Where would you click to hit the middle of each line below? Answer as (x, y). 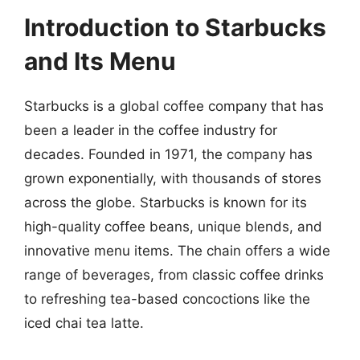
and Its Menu (100, 61)
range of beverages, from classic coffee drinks (174, 275)
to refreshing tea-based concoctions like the (167, 299)
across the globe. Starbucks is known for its (166, 202)
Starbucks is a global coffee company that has (174, 106)
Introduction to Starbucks (175, 27)
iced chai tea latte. (84, 323)
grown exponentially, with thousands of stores (173, 178)
